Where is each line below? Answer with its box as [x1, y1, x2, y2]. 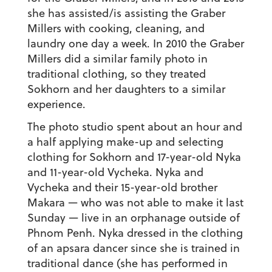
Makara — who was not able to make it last [27, 195, 243, 211]
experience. [27, 97, 86, 112]
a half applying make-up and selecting [27, 134, 223, 150]
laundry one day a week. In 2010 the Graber [27, 36, 244, 52]
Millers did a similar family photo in [27, 51, 208, 67]
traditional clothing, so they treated [27, 66, 206, 82]
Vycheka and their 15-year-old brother [27, 180, 217, 195]
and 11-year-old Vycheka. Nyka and [27, 165, 203, 180]
